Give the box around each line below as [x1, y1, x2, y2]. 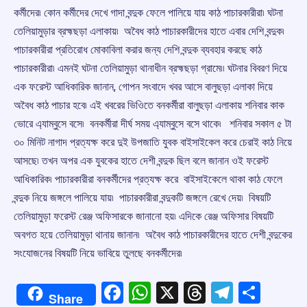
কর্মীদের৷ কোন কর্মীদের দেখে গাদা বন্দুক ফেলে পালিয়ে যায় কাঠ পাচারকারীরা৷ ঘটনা [14, 6, 283, 20]
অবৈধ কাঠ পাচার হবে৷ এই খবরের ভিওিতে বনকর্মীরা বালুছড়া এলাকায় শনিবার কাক [14, 99, 284, 112]
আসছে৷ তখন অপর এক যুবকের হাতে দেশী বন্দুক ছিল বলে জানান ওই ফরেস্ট [14, 154, 269, 168]
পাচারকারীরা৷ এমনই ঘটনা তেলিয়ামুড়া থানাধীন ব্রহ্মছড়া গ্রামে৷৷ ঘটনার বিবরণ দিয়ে [14, 62, 287, 75]
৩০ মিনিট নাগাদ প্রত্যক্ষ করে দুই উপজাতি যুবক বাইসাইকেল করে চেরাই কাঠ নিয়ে [14, 136, 292, 149]
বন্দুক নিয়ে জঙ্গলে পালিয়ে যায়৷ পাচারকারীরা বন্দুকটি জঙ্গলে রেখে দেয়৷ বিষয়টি [14, 191, 271, 205]
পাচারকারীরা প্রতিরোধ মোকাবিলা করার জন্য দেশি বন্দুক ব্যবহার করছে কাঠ [14, 43, 262, 57]
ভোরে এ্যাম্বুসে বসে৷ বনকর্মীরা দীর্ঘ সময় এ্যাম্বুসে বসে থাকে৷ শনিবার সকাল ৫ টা [14, 117, 291, 131]
